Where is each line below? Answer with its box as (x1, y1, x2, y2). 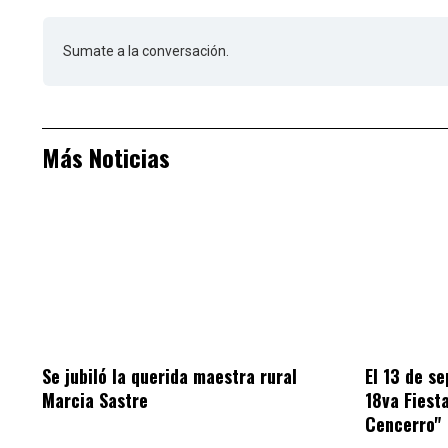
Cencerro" (365, 410, 442, 437)
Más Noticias (42, 139, 170, 176)
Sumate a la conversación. (63, 43, 229, 60)
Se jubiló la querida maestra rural (42, 362, 297, 389)
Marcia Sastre (42, 386, 148, 413)
